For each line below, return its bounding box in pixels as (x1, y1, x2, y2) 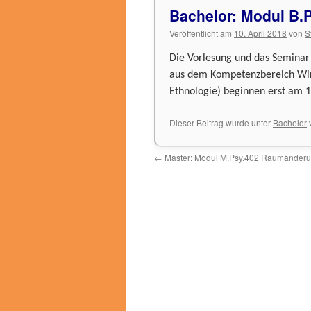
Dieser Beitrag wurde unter (169, 117, 273, 128)
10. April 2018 (234, 27, 287, 39)
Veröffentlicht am (169, 27, 232, 39)
